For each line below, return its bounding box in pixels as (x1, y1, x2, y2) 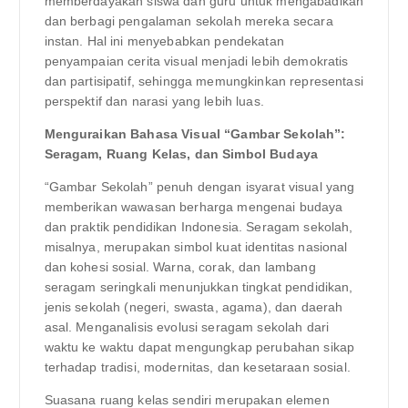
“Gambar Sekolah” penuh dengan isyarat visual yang (44, 179, 355, 195)
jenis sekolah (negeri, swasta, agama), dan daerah (44, 300, 343, 315)
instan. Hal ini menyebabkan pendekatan (44, 33, 284, 48)
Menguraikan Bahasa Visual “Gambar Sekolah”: (44, 127, 346, 142)
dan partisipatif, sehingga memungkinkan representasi (44, 73, 363, 88)
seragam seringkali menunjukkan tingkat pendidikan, (44, 280, 353, 295)
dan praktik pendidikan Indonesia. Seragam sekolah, (44, 219, 353, 235)
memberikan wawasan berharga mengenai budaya (44, 199, 343, 215)
